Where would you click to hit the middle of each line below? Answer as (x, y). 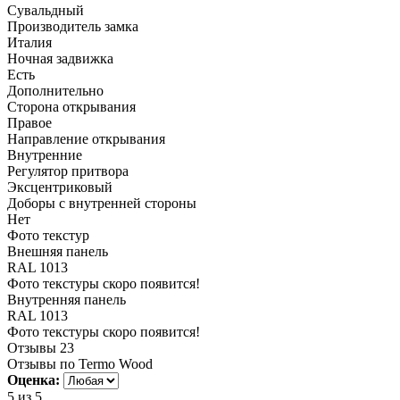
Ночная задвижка (60, 58)
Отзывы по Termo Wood (80, 363)
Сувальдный (46, 10)
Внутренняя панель (67, 299)
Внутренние (45, 154)
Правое (29, 122)
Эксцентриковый (60, 187)
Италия (29, 42)
